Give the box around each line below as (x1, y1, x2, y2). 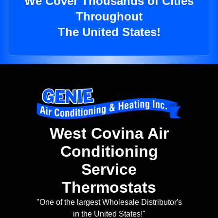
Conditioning (60, 143, 158, 161)
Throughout (75, 10, 143, 23)
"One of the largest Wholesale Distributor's (36, 198, 182, 207)
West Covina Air (49, 125, 169, 143)
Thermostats (62, 179, 156, 197)
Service (81, 161, 137, 179)
